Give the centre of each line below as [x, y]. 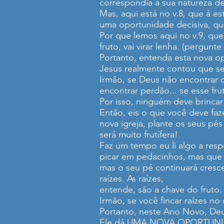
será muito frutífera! [139, 134]
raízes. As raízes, [131, 178]
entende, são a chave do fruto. [161, 189]
